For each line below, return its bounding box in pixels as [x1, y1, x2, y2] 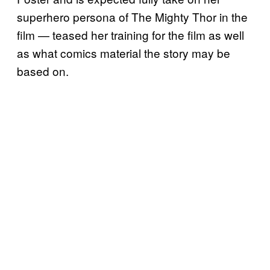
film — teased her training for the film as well [17, 26, 244, 43]
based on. [17, 62, 69, 79]
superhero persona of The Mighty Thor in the [17, 8, 248, 25]
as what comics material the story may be [17, 44, 230, 61]
